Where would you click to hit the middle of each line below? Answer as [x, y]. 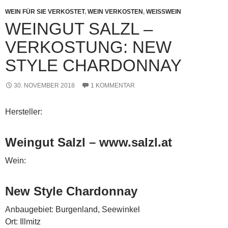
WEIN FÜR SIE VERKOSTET [45, 11]
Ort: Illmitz [23, 221]
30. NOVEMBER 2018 [44, 85]
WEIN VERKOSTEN [115, 11]
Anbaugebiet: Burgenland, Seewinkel [73, 209]
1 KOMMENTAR [113, 85]
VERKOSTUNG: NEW [88, 47]
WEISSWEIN [161, 11]
